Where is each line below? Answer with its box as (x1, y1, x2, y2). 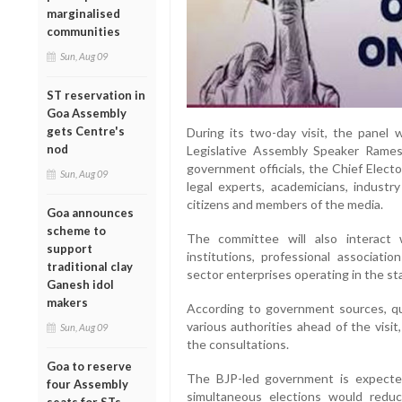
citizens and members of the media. (186, 196, 383, 212)
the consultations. (186, 336, 289, 352)
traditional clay (47, 259, 133, 275)
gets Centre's (47, 124, 125, 139)
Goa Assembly (47, 106, 127, 121)
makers (47, 295, 88, 310)
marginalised (47, 6, 120, 22)
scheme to (47, 223, 106, 239)
